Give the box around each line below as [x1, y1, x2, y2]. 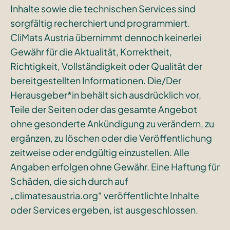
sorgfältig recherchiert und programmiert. [10, 16, 190, 29]
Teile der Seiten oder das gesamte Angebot [10, 103, 197, 115]
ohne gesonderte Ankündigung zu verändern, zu [10, 117, 214, 129]
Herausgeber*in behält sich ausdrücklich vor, [10, 88, 201, 101]
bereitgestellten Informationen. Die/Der [10, 74, 181, 86]
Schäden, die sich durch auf [10, 175, 128, 187]
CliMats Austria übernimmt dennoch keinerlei [10, 31, 201, 43]
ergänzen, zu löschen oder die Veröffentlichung [10, 131, 212, 144]
